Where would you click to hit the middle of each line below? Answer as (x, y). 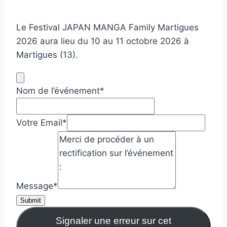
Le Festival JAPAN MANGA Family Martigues (107, 28)
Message (35, 186)
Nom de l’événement (58, 91)
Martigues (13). (47, 55)
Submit (31, 201)
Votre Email (39, 123)
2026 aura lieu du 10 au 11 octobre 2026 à (103, 41)
